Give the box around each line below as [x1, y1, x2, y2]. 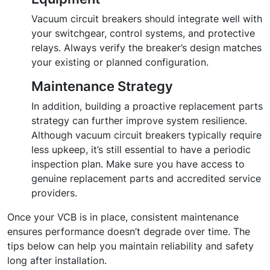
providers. [31, 187, 77, 199]
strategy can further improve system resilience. [31, 115, 247, 127]
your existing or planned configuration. [31, 56, 209, 69]
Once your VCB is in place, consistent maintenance [7, 211, 239, 224]
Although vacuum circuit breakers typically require [31, 129, 262, 142]
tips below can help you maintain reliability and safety [7, 240, 254, 253]
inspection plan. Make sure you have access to [31, 158, 245, 171]
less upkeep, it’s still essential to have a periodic [31, 143, 251, 156]
